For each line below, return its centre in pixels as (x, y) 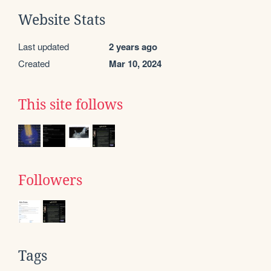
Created (34, 63)
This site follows (70, 104)
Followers (50, 180)
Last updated (44, 46)
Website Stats (62, 20)
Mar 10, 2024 (135, 63)
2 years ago (133, 46)
